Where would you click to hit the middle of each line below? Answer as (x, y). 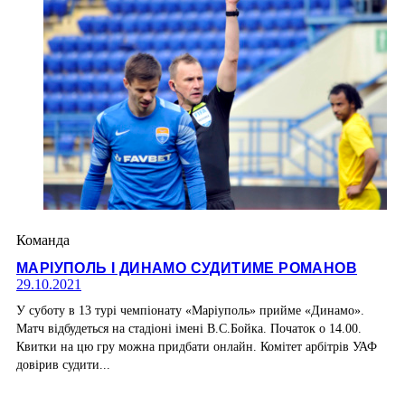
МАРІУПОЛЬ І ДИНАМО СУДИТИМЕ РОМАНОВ (187, 268)
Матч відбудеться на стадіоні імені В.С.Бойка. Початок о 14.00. (189, 329)
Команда (43, 240)
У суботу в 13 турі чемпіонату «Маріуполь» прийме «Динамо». (190, 311)
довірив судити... (63, 365)
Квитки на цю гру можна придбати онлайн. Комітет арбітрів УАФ (197, 347)
